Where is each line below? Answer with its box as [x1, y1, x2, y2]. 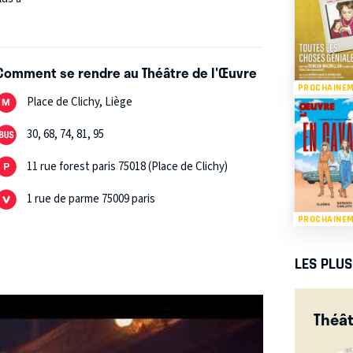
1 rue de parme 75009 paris [27, 191, 156, 208]
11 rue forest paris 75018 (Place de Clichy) [27, 158, 229, 176]
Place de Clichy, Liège [27, 94, 133, 111]
